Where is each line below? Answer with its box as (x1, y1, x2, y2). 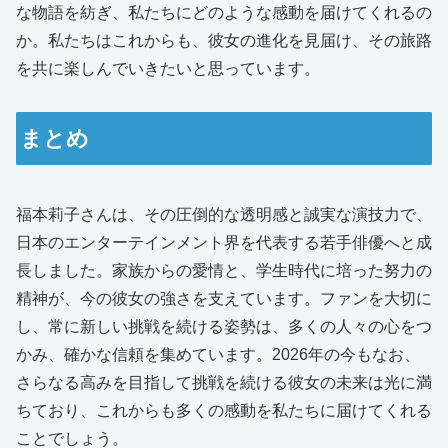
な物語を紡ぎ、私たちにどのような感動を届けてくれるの (16, 3, 432, 21)
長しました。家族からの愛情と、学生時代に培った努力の (16, 261, 432, 279)
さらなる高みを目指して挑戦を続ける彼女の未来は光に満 (16, 373, 432, 391)
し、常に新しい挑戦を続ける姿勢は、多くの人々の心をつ (16, 317, 432, 335)
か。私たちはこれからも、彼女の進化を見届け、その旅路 (16, 31, 432, 49)
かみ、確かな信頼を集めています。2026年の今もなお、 (16, 345, 420, 363)
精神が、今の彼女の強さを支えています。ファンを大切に (16, 289, 432, 307)
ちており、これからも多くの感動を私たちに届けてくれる (16, 401, 432, 419)
